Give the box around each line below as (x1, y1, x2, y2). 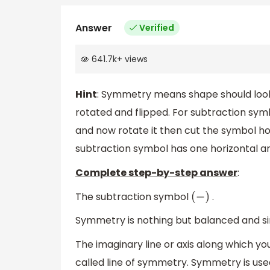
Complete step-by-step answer (75, 166, 237, 180)
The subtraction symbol (75, 189, 191, 204)
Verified (139, 21, 174, 34)
